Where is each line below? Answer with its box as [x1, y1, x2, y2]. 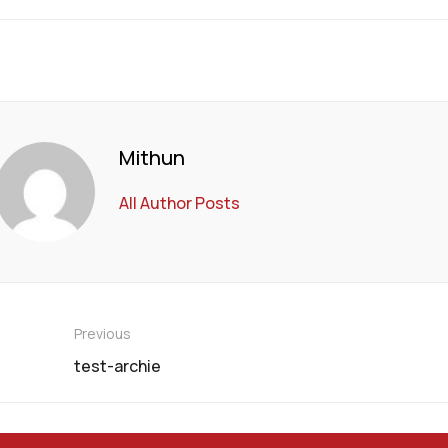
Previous [74, 324, 131, 343]
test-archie [74, 355, 161, 377]
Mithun [119, 144, 185, 171]
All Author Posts [119, 192, 240, 214]
